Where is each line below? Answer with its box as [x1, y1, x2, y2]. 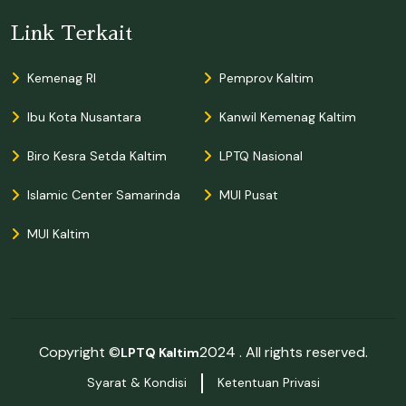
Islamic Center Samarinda [27, 186, 180, 203]
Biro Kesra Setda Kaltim [27, 147, 167, 164]
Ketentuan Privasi [217, 374, 320, 391]
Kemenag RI [27, 69, 96, 86]
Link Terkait [11, 23, 132, 43]
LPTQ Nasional [219, 147, 303, 164]
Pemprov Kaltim [219, 69, 314, 86]
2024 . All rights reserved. [198, 342, 368, 362]
